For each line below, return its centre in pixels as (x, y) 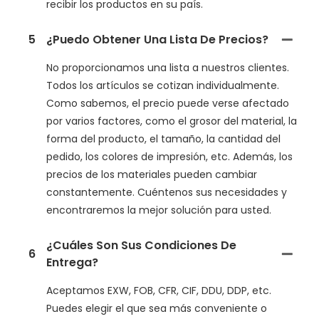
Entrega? (72, 262)
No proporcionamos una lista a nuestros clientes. (168, 68)
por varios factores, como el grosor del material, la (172, 121)
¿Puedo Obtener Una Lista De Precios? (157, 40)
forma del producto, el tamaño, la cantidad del (163, 139)
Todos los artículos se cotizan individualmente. (163, 85)
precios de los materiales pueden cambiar (152, 174)
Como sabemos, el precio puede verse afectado (168, 103)
